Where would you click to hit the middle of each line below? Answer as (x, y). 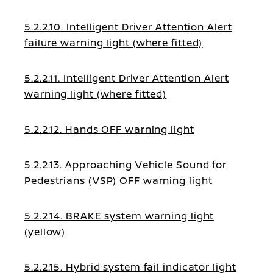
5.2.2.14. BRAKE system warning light (119, 216)
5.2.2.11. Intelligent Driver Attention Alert (127, 78)
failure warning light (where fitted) (114, 43)
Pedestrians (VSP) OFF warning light (119, 180)
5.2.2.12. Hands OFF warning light (109, 129)
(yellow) (45, 232)
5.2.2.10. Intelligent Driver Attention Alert (128, 27)
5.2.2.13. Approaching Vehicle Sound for (126, 165)
